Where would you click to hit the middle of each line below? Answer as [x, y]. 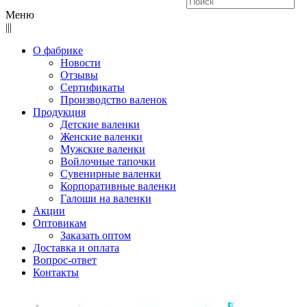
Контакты [56, 272]
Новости [81, 63]
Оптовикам [60, 223]
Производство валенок [114, 100]
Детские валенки [100, 124]
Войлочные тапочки [108, 161]
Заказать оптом [96, 235]
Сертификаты [93, 87]
